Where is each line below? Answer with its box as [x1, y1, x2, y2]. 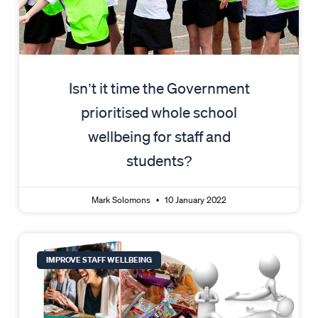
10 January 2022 [163, 194, 226, 207]
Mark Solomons [92, 194, 153, 207]
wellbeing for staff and [87, 127, 231, 146]
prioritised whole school [81, 103, 237, 122]
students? [126, 151, 192, 170]
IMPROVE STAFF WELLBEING [46, 253, 153, 265]
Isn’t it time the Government [68, 79, 250, 98]
